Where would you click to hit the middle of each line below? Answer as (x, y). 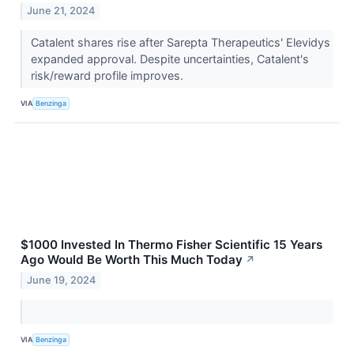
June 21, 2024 (61, 10)
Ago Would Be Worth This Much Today (132, 259)
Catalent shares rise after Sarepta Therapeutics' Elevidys (180, 42)
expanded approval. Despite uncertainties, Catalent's (169, 58)
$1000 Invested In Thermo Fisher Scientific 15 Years (171, 244)
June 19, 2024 (62, 280)
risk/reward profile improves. (108, 75)
